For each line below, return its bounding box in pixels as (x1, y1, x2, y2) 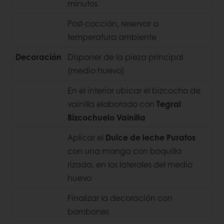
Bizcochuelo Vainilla (67, 111, 145, 123)
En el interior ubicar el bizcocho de (67, 84, 200, 96)
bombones (67, 205, 109, 217)
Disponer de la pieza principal (67, 51, 183, 63)
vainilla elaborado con (67, 98, 154, 110)
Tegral (154, 98, 181, 110)
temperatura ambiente (67, 31, 156, 43)
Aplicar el (67, 131, 105, 143)
